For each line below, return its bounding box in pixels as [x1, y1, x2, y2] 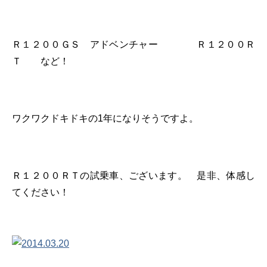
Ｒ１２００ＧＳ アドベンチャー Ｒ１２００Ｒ [12, 39, 255, 49]
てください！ [12, 187, 69, 197]
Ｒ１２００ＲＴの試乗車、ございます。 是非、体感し [12, 170, 255, 181]
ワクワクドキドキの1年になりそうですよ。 [12, 113, 198, 123]
